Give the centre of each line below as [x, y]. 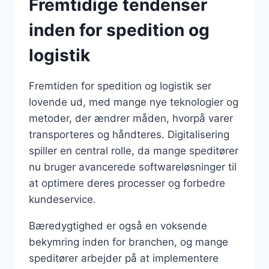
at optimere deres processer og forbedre [127, 183]
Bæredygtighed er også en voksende [118, 225]
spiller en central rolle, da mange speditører [134, 150]
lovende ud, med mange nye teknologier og [134, 102]
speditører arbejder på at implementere [124, 258]
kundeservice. [62, 199]
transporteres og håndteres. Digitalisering [129, 134]
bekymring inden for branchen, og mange [128, 242]
